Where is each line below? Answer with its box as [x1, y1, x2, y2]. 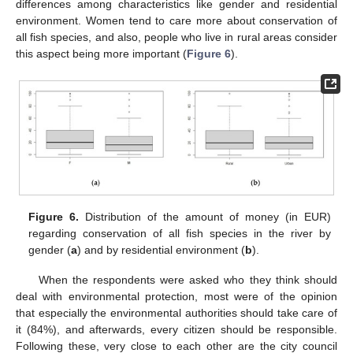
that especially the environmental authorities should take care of [16, 307, 337, 320]
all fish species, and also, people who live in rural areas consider [16, 31, 337, 44]
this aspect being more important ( [16, 47, 187, 61]
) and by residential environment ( [77, 243, 246, 257]
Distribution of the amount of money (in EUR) [79, 210, 331, 224]
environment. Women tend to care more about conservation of [16, 14, 337, 28]
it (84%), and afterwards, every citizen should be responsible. [16, 323, 337, 336]
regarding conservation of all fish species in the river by [28, 227, 331, 240]
